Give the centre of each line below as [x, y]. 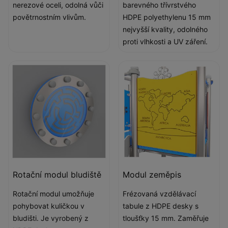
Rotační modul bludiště [57, 175]
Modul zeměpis [152, 175]
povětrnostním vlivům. [49, 17]
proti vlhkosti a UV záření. [165, 41]
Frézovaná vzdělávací [159, 194]
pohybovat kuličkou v [49, 206]
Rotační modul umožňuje [53, 194]
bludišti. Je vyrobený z [51, 218]
